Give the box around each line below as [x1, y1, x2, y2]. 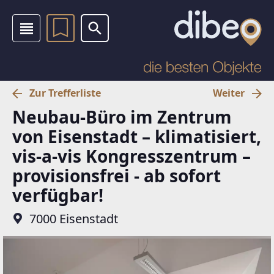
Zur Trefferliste [29, 86, 101, 100]
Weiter [213, 86, 245, 100]
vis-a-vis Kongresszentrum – [12, 144, 251, 168]
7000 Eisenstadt [29, 210, 118, 227]
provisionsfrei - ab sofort [12, 163, 221, 187]
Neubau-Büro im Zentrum [12, 105, 232, 128]
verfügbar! [12, 183, 103, 207]
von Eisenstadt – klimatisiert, [12, 124, 261, 148]
